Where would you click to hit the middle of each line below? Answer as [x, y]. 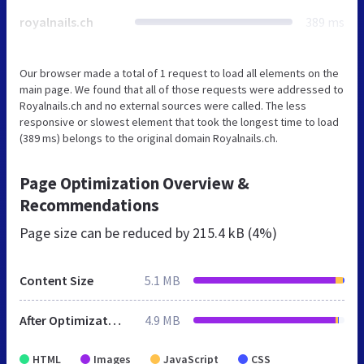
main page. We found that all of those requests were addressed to [182, 89]
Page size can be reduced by [106, 232]
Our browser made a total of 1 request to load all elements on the [179, 73]
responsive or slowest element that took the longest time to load [179, 121]
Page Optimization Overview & [134, 183]
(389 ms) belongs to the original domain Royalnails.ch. [149, 138]
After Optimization [115, 320]
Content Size [56, 280]
